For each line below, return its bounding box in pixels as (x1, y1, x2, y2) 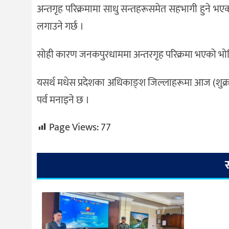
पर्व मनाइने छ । (37, 91, 89, 109)
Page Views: (49, 118, 99, 136)
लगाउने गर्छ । (37, 18, 84, 36)
